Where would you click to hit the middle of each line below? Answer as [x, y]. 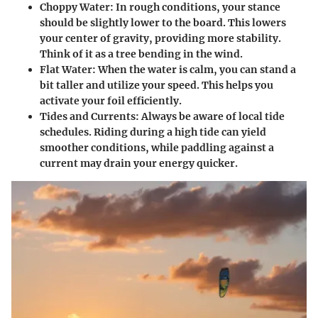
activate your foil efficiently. [111, 100]
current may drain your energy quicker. [139, 163]
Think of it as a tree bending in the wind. [141, 54]
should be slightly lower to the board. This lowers [163, 22]
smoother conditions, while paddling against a [157, 147]
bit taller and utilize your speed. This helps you [157, 85]
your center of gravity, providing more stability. [160, 38]
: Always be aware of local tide [210, 116]
